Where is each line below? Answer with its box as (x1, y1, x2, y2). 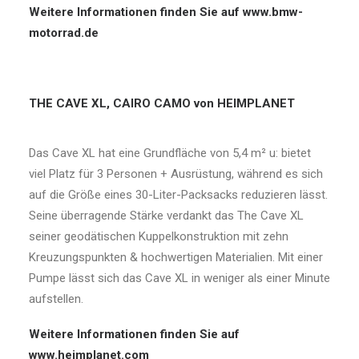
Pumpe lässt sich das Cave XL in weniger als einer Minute (29, 271, 330, 285)
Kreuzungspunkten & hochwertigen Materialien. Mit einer (29, 250, 323, 264)
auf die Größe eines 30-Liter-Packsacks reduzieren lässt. (29, 188, 328, 202)
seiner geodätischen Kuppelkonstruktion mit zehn (29, 229, 288, 244)
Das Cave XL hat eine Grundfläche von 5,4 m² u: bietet (29, 146, 311, 160)
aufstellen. (29, 292, 83, 306)
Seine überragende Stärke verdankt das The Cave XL (29, 208, 304, 223)
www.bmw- (243, 5, 303, 19)
